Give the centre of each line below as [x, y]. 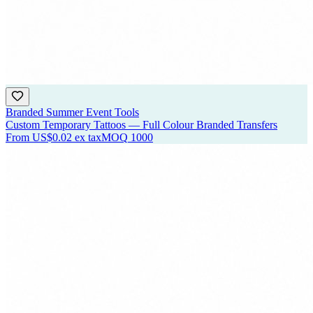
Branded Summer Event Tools [72, 112]
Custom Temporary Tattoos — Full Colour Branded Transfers [141, 125]
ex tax [88, 138]
